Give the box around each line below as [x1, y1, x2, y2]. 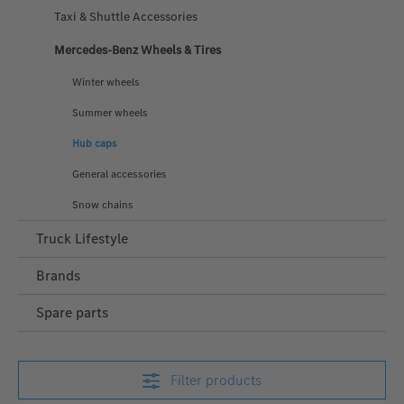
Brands [36, 265, 80, 285]
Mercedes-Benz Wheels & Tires [54, 41, 221, 59]
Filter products [170, 370, 262, 390]
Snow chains [72, 197, 133, 212]
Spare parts [36, 302, 108, 322]
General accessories [72, 166, 167, 181]
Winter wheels [72, 74, 140, 89]
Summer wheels [72, 105, 148, 120]
